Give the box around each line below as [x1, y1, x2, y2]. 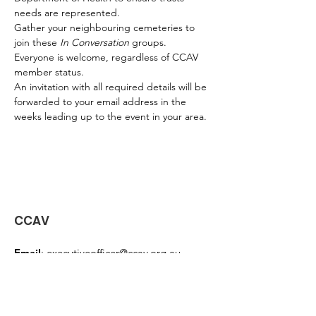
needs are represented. [14, 6, 120, 19]
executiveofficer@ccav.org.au [47, 245, 181, 260]
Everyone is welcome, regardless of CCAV [14, 50, 201, 63]
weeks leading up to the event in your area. [14, 109, 207, 123]
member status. [14, 65, 87, 78]
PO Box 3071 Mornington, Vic [58, 279, 200, 293]
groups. [129, 35, 169, 49]
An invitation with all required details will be [14, 80, 209, 93]
